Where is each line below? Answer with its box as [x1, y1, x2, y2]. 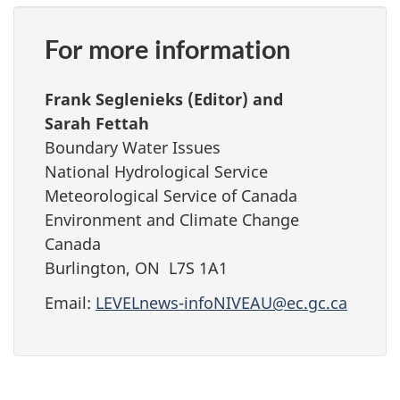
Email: [45, 291, 96, 313]
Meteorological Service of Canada [45, 185, 297, 206]
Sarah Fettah [45, 112, 149, 134]
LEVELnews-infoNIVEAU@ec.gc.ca [96, 291, 347, 313]
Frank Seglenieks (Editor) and [45, 88, 283, 110]
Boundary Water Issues [45, 137, 221, 158]
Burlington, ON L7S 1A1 [45, 257, 228, 279]
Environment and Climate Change [45, 209, 299, 230]
